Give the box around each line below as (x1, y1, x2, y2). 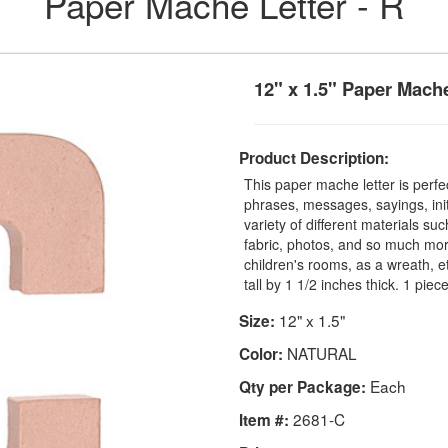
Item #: (239, 408, 289, 431)
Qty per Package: (239, 375, 366, 398)
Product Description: (239, 146, 389, 169)
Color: (239, 342, 283, 365)
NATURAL (283, 341, 357, 364)
